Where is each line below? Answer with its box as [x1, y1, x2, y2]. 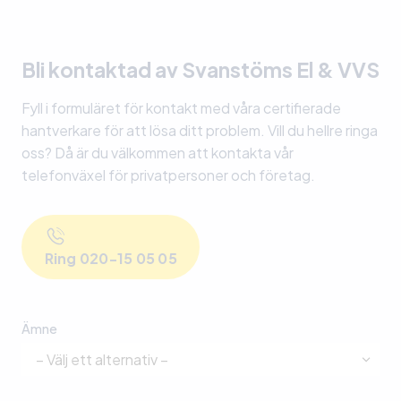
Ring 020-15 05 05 [44, 248, 177, 268]
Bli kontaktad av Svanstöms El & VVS [21, 56, 380, 83]
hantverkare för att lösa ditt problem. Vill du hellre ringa [21, 121, 378, 141]
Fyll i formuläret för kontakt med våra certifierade [21, 98, 341, 118]
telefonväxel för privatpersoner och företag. [21, 166, 315, 185]
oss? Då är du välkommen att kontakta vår [21, 143, 294, 163]
